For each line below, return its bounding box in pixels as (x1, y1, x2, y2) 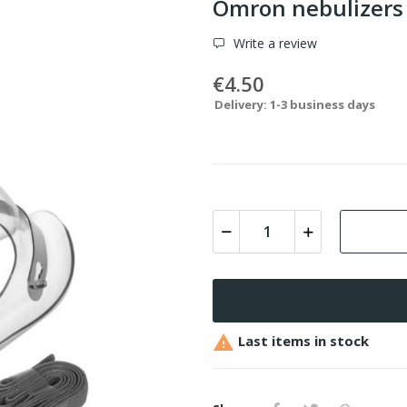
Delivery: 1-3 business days (214, 95, 375, 113)
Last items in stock (234, 331, 369, 350)
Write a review (230, 34, 317, 52)
